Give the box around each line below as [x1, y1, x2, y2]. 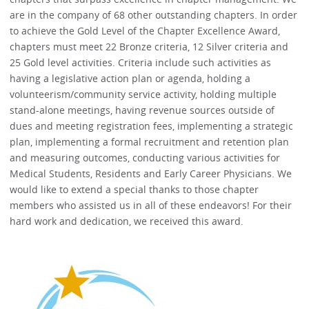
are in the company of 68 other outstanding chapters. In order [10, 8, 298, 21]
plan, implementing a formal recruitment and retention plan [10, 134, 290, 148]
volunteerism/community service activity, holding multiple [10, 87, 277, 101]
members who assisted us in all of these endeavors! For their [10, 198, 292, 212]
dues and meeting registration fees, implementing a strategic [10, 119, 294, 132]
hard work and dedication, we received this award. [10, 214, 244, 228]
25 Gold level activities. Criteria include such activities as [10, 55, 272, 69]
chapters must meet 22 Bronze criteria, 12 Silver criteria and [10, 39, 289, 53]
